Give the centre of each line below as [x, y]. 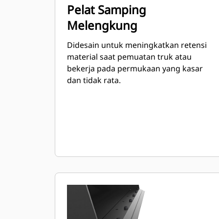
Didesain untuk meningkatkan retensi [137, 45]
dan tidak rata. [94, 80]
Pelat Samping [107, 10]
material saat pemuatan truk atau [129, 57]
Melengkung [102, 25]
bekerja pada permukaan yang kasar [135, 68]
